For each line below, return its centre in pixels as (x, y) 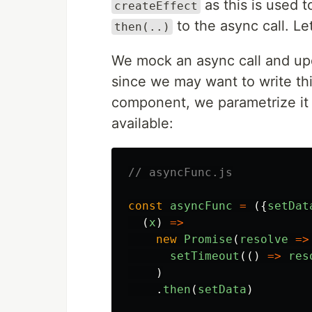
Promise (208, 239)
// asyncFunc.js (180, 172)
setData (222, 289)
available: (142, 123)
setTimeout (205, 256)
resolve (264, 239)
